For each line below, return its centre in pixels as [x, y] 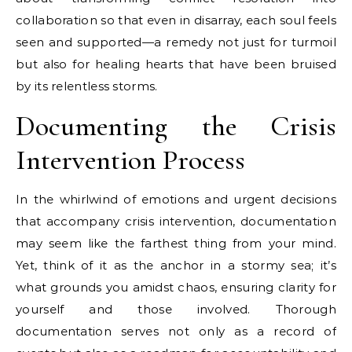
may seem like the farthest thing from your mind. [176, 243]
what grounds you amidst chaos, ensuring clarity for [176, 287]
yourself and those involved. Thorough [176, 309]
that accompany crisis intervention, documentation [176, 221]
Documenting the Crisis [176, 126]
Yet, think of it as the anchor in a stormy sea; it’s [176, 265]
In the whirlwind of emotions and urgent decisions [176, 199]
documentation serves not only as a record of [176, 331]
